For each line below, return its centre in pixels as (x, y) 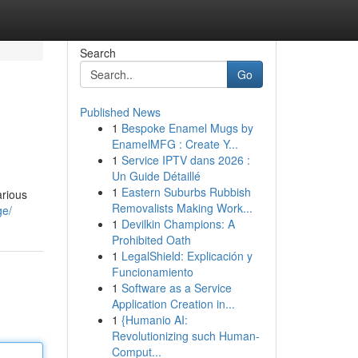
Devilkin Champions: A (178, 224)
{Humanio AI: (154, 320)
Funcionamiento (152, 272)
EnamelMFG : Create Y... (175, 144)
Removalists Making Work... (182, 208)
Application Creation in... (173, 304)
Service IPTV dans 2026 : (185, 160)
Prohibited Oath (151, 240)
